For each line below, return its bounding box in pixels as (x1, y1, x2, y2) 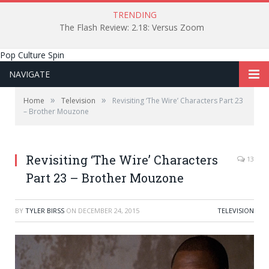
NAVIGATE (9, 68, 50, 80)
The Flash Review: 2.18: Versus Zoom (59, 22, 204, 34)
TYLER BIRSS (25, 206, 64, 215)
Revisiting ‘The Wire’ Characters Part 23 (112, 95, 243, 106)
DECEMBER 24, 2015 (78, 206, 139, 215)
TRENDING (112, 9, 157, 20)
